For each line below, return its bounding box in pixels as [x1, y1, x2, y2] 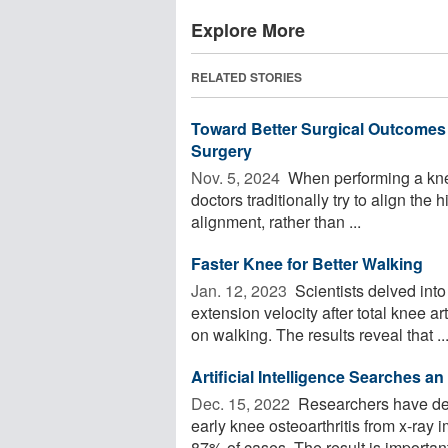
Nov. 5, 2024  [191, 165, 284, 189]
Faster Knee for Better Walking [191, 251, 423, 275]
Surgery [191, 138, 252, 162]
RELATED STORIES [191, 67, 302, 86]
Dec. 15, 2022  [191, 391, 294, 415]
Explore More [191, 16, 305, 43]
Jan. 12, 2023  [191, 278, 291, 302]
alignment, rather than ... [191, 209, 361, 233]
